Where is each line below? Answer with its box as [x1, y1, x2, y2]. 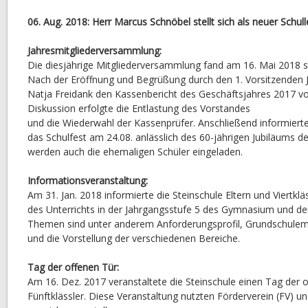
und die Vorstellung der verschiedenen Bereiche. [27, 231, 240, 245]
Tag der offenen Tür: [27, 260, 119, 274]
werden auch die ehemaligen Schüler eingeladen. [27, 144, 243, 158]
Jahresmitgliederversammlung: [27, 43, 162, 57]
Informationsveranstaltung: [27, 173, 148, 187]
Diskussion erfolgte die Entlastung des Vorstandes [27, 101, 250, 115]
